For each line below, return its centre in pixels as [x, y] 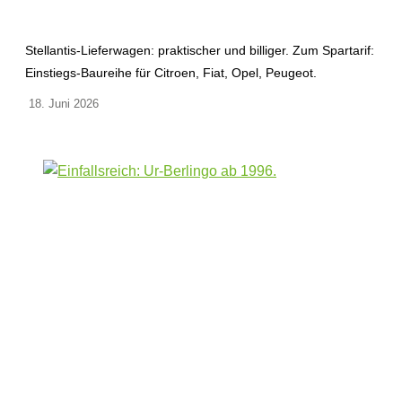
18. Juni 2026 [62, 104]
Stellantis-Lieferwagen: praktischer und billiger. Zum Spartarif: [200, 51]
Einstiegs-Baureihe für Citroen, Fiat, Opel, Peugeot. [171, 73]
